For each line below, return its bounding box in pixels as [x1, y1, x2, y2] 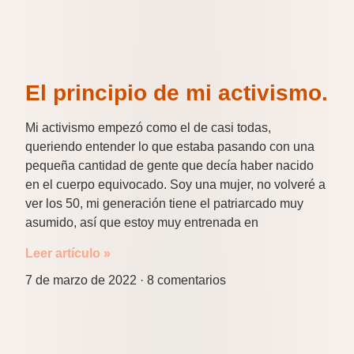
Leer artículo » [25, 246, 111, 260]
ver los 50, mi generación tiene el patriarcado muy [25, 197, 303, 211]
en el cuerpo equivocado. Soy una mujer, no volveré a [25, 178, 326, 192]
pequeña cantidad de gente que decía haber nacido [25, 159, 314, 173]
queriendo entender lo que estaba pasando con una [25, 140, 314, 154]
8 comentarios [144, 273, 226, 287]
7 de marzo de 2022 [25, 273, 140, 287]
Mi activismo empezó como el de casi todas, [25, 121, 271, 135]
